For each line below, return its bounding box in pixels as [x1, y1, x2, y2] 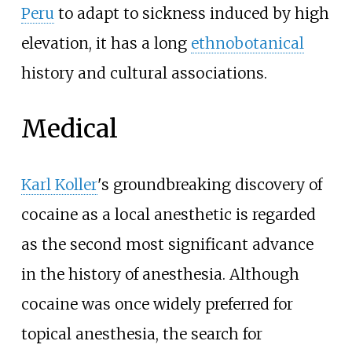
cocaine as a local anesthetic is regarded [20, 204, 316, 224]
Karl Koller [20, 174, 97, 194]
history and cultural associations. [20, 63, 267, 82]
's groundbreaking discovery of [97, 174, 322, 194]
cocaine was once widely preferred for [20, 294, 293, 313]
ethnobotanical [190, 33, 304, 53]
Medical [20, 112, 118, 145]
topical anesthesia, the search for [20, 324, 262, 343]
